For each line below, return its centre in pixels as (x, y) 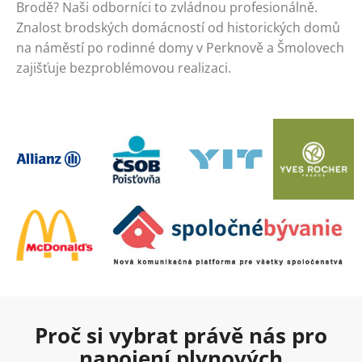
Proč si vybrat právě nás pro (181, 335)
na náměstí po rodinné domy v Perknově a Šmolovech (180, 48)
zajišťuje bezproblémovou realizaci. (124, 68)
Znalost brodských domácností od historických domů (178, 28)
